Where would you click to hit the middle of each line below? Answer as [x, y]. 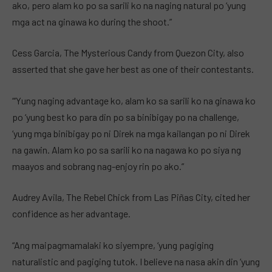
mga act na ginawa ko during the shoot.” [92, 21]
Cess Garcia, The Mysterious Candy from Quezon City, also [128, 53]
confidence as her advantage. [71, 214]
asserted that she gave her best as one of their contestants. [133, 69]
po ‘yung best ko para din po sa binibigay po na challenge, [126, 117]
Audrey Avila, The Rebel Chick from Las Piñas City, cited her [131, 197]
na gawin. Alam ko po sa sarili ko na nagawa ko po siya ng [127, 149]
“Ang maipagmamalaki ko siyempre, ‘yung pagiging [113, 245]
